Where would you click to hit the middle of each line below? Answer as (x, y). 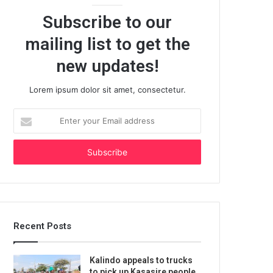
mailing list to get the (107, 44)
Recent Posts (43, 226)
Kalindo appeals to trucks (141, 260)
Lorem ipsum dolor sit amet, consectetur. (107, 90)
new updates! (107, 66)
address (28, 152)
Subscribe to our (107, 22)
